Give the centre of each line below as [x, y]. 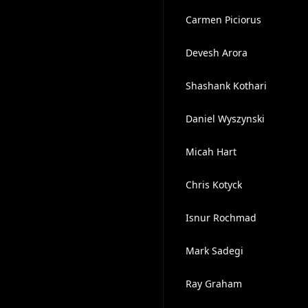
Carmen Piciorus [223, 20]
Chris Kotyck [213, 185]
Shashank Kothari [226, 86]
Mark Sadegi [214, 251]
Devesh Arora [216, 53]
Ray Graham [213, 284]
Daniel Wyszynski [225, 119]
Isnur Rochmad [221, 218]
